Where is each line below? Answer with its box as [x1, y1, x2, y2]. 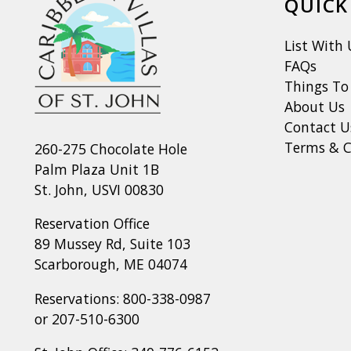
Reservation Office [34, 214, 150, 233]
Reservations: [34, 288, 123, 308]
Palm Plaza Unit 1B [34, 159, 159, 179]
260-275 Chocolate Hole [34, 139, 187, 158]
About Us [284, 96, 345, 116]
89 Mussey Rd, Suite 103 [34, 234, 190, 254]
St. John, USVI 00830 [34, 179, 164, 199]
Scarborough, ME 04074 [34, 255, 187, 274]
